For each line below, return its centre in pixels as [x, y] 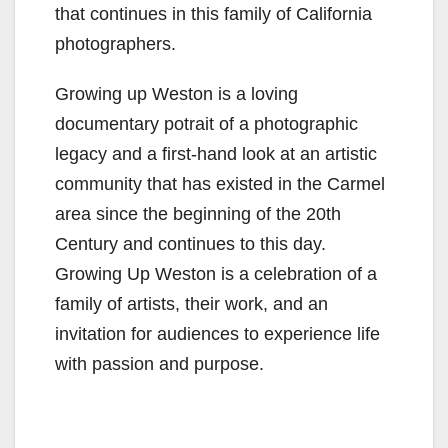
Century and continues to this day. [190, 243]
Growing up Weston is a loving [176, 93]
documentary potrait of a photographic [206, 123]
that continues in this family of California [213, 13]
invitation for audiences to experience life [217, 333]
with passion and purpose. [159, 363]
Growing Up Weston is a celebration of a [216, 273]
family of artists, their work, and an [191, 303]
